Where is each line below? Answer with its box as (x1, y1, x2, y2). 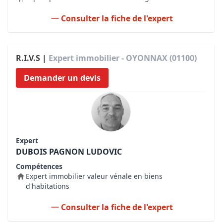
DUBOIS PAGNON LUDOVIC (16, 146, 122, 157)
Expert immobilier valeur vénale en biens (26, 171, 163, 181)
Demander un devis (24, 72, 101, 83)
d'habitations (26, 181, 69, 191)
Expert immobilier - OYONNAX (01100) (49, 53, 197, 63)
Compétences (16, 162, 62, 171)
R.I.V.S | (16, 53, 49, 63)
